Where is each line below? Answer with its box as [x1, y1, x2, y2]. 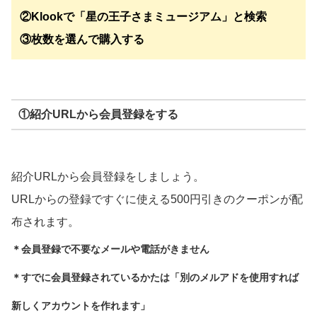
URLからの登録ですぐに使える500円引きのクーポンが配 [11, 193, 303, 206]
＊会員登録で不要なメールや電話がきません [11, 243, 209, 255]
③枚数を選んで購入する [20, 33, 144, 46]
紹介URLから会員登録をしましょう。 [11, 171, 204, 183]
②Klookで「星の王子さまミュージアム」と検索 [20, 11, 267, 23]
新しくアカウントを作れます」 [11, 300, 150, 312]
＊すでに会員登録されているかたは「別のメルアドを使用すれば [11, 272, 299, 284]
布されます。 [11, 216, 79, 229]
